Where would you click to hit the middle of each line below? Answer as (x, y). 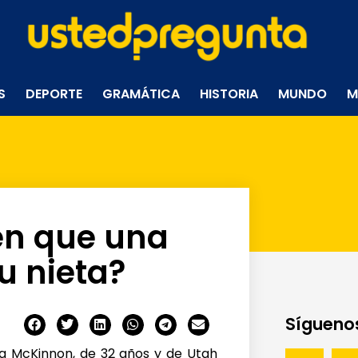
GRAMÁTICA (141, 93)
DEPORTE (54, 93)
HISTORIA (229, 93)
